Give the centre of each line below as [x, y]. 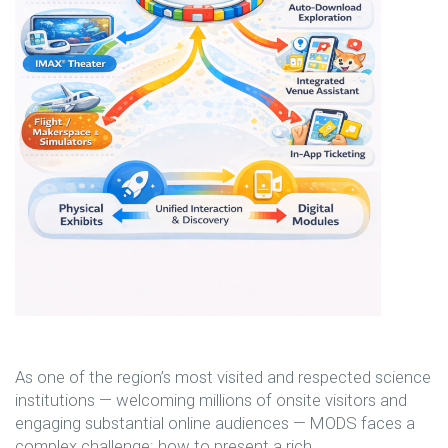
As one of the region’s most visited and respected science [223, 377]
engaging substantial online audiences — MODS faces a [215, 423]
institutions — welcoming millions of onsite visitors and [211, 400]
